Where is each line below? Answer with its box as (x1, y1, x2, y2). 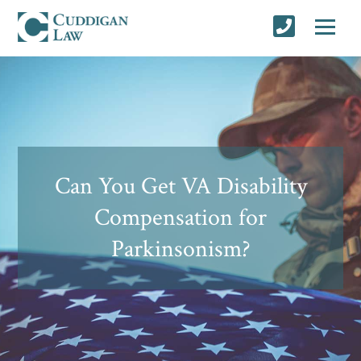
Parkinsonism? (110, 233, 251, 265)
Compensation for (94, 201, 267, 234)
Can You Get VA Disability (54, 170, 307, 202)
